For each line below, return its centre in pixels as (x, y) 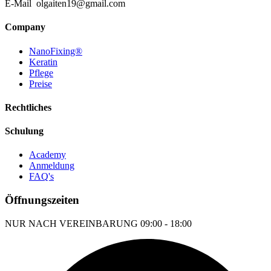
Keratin (43, 62)
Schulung (24, 131)
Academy (47, 155)
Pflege (41, 73)
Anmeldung (52, 166)
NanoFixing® (56, 51)
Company (25, 27)
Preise (41, 83)
